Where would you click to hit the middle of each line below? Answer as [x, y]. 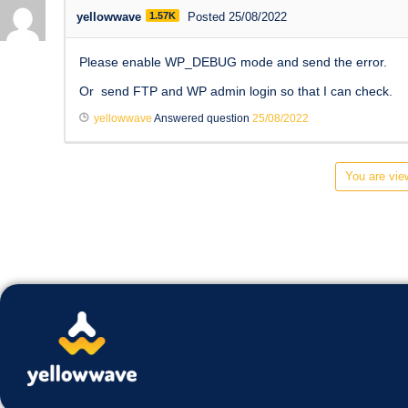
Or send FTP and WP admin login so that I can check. [236, 91]
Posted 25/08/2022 [237, 16]
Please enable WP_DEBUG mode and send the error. [233, 61]
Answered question [202, 118]
